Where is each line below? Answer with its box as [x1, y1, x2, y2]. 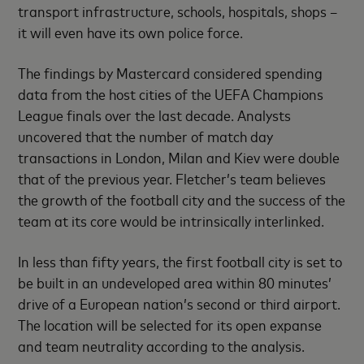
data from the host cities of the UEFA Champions [18, 84, 324, 103]
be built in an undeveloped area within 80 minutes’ [18, 272, 332, 292]
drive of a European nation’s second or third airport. [18, 293, 341, 313]
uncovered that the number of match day [18, 126, 274, 145]
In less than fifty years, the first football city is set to [18, 251, 343, 271]
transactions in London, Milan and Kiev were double [18, 147, 340, 167]
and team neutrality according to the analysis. [18, 336, 305, 355]
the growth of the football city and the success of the [18, 189, 346, 209]
